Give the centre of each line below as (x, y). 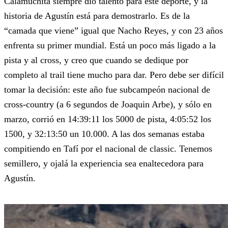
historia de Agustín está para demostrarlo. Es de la (97, 16)
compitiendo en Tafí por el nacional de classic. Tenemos (108, 149)
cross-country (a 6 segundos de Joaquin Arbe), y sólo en (108, 105)
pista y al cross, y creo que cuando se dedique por (96, 60)
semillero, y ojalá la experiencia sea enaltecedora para (104, 164)
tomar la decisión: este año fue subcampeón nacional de (107, 90)
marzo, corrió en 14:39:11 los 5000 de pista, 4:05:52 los (108, 119)
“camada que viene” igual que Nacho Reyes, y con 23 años (113, 31)
